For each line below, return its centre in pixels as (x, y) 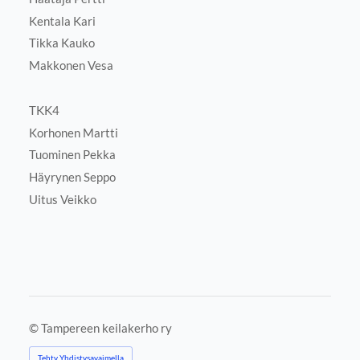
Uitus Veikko (62, 199)
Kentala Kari (62, 20)
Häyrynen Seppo (72, 177)
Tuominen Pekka (72, 155)
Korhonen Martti (73, 132)
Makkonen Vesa (71, 65)
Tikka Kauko (61, 43)
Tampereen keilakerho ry (106, 327)
